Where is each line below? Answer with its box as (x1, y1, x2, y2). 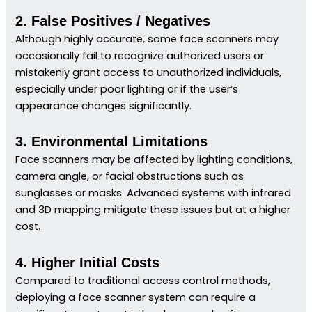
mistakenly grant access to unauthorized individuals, (15, 65, 282, 79)
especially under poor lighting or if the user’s (15, 81, 239, 96)
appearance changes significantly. (15, 98, 192, 113)
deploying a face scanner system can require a (15, 290, 256, 304)
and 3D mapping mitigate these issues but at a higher (15, 203, 291, 217)
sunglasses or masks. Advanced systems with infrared (15, 186, 292, 201)
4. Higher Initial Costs (15, 254, 160, 270)
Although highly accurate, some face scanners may (15, 31, 279, 46)
